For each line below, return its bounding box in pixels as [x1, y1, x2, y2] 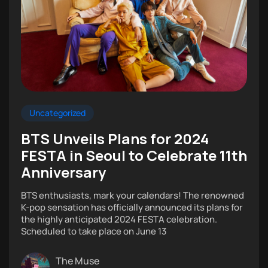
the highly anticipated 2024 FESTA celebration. [21, 212, 217, 226]
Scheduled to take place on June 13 [21, 224, 166, 237]
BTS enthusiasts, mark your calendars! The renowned [21, 188, 244, 202]
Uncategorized [29, 106, 86, 118]
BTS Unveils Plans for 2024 [21, 128, 209, 148]
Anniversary [21, 162, 106, 182]
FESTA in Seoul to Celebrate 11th [21, 145, 247, 165]
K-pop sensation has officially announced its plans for [21, 200, 243, 214]
